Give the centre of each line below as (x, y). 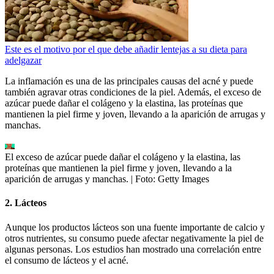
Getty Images (183, 179)
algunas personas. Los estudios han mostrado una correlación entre (133, 249)
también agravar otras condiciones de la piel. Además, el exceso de (133, 92)
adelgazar (23, 60)
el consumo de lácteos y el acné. (67, 260)
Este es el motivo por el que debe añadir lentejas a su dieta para (126, 49)
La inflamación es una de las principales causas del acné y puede (129, 81)
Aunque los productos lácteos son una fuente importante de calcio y (135, 227)
